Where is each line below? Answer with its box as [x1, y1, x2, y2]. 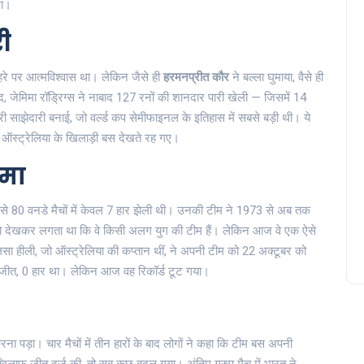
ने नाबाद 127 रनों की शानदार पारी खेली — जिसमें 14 [75, 90, 306, 106]
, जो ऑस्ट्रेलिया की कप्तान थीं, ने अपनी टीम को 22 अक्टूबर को [35, 244, 306, 259]
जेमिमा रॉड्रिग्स [10, 90, 75, 106]
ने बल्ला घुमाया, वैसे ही [229, 70, 323, 85]
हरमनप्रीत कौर [163, 70, 229, 85]
